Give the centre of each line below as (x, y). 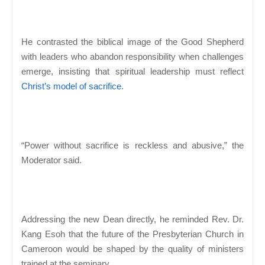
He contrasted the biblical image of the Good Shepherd (132, 41)
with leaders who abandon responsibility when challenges (132, 56)
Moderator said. (51, 160)
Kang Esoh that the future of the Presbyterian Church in (132, 234)
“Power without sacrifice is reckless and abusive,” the (132, 145)
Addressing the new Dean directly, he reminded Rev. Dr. (132, 219)
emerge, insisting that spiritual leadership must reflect (132, 71)
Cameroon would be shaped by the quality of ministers (132, 248)
